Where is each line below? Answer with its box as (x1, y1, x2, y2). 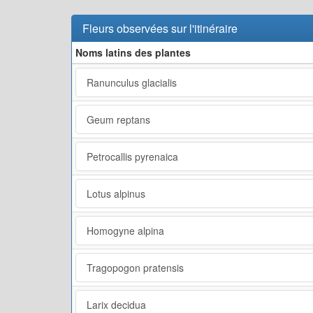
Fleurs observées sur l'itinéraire (82, 20, 238, 36)
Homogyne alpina (87, 223, 164, 238)
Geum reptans (87, 112, 150, 126)
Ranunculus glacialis (87, 75, 177, 89)
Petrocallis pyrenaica (87, 149, 178, 163)
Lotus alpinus (87, 186, 145, 201)
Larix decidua (87, 297, 146, 312)
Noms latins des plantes (75, 45, 191, 59)
